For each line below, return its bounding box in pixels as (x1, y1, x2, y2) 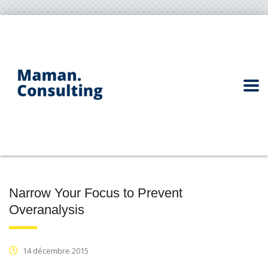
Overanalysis (9, 202, 84, 217)
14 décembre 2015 (21, 245, 89, 256)
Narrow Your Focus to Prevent (9, 185, 182, 200)
